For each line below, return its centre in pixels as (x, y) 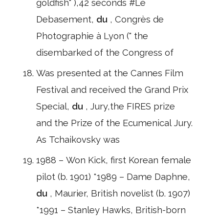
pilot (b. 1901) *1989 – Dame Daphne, (113, 177)
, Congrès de (137, 19)
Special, (54, 106)
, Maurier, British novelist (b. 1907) (120, 193)
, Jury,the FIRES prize (130, 106)
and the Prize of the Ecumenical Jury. (114, 123)
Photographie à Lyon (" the (92, 36)
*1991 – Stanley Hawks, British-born (111, 210)
